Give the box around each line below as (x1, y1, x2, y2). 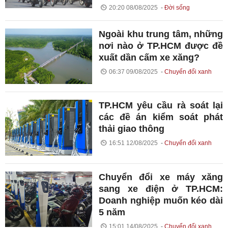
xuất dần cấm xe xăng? (99, 52, 200, 63)
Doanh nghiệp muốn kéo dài (99, 195, 223, 206)
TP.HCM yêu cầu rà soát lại (99, 100, 223, 111)
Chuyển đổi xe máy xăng (99, 172, 223, 182)
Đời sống (164, 4, 190, 11)
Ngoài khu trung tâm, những (99, 28, 223, 39)
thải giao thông (99, 124, 167, 134)
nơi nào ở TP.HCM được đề (99, 40, 223, 51)
